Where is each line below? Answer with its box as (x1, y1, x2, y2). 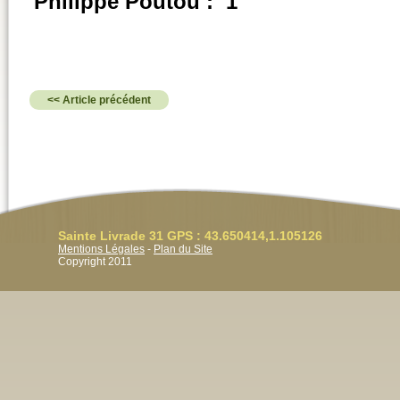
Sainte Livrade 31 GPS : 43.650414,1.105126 (58, 229, 322, 243)
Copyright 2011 (58, 255, 132, 268)
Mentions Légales (58, 243, 145, 255)
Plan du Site (154, 243, 212, 255)
